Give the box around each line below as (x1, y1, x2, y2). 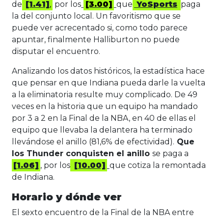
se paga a (152, 149, 189, 159)
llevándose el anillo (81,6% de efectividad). (12, 137, 174, 147)
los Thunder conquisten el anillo (12, 149, 152, 159)
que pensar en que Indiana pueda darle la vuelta (12, 78, 205, 88)
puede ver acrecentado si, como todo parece (12, 23, 188, 33)
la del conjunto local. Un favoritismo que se (12, 11, 181, 21)
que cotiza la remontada (109, 161, 206, 170)
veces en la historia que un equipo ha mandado (12, 102, 198, 111)
